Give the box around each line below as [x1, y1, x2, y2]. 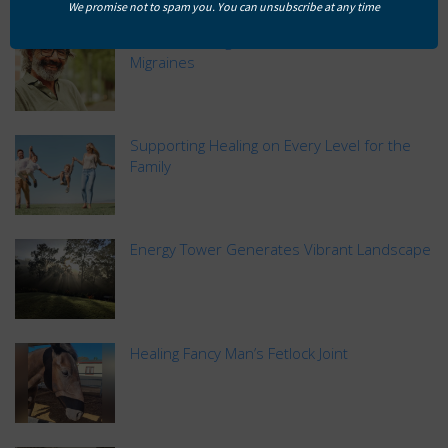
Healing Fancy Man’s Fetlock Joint [130, 342, 348, 363]
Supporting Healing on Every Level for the [130, 134, 411, 155]
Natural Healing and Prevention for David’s [130, 30, 416, 51]
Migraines [130, 51, 195, 72]
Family [130, 155, 171, 176]
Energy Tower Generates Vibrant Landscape [130, 238, 431, 259]
